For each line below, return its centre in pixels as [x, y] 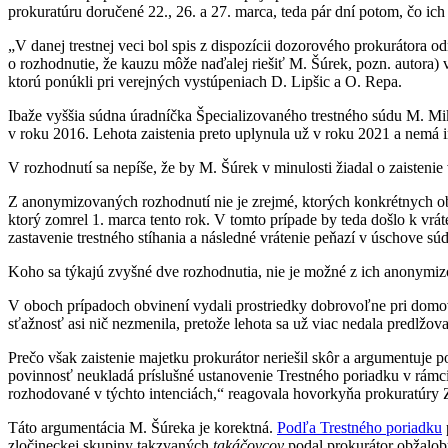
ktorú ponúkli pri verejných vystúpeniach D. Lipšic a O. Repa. [207, 81]
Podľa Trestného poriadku [359, 427]
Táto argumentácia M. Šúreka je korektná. [142, 427]
